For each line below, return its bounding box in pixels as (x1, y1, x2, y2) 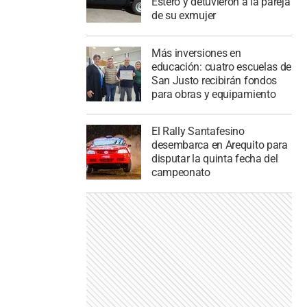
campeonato (151, 166, 210, 180)
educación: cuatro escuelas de (151, 60, 292, 73)
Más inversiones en (151, 46, 241, 60)
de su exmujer (151, 8, 216, 22)
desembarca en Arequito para (151, 138, 288, 152)
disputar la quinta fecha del (151, 152, 278, 166)
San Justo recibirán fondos (151, 73, 278, 87)
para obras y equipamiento (151, 87, 276, 101)
